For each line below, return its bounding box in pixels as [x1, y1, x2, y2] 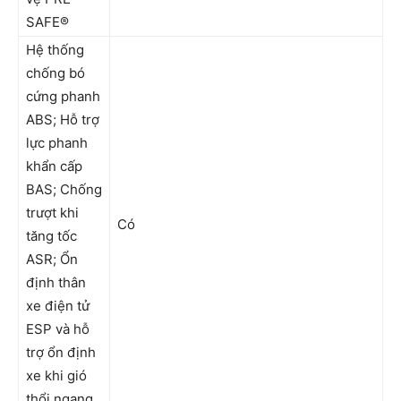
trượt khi [26, 204, 79, 221]
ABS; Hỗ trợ [26, 111, 99, 128]
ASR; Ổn [26, 251, 78, 268]
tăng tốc [26, 227, 77, 244]
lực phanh [26, 134, 88, 151]
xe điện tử [26, 297, 90, 314]
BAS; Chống [26, 181, 102, 198]
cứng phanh [26, 88, 100, 105]
